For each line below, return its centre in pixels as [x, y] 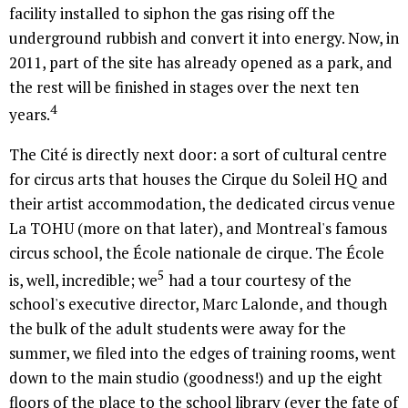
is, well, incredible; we [83, 280]
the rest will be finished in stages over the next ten [184, 87]
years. [30, 114]
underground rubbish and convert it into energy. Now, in [204, 38]
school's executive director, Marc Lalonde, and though [198, 304]
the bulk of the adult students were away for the [178, 329]
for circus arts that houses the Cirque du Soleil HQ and [199, 178]
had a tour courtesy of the [258, 280]
